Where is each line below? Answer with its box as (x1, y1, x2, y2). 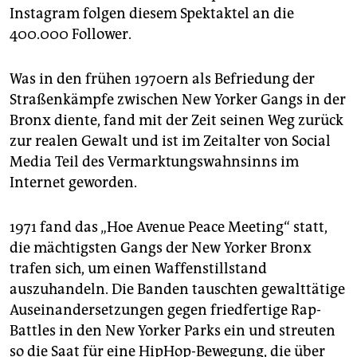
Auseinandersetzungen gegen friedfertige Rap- (10, 300, 321, 319)
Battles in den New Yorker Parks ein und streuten (10, 321, 335, 339)
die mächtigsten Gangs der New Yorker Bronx (10, 238, 312, 257)
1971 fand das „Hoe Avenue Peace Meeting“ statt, (10, 218, 328, 236)
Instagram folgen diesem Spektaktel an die (10, 4, 294, 22)
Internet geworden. (10, 173, 137, 191)
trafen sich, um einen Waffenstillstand (10, 259, 267, 277)
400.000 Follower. (10, 25, 131, 43)
